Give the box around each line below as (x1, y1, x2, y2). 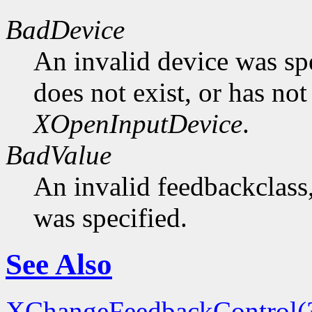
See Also (6, 247, 112, 281)
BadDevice (6, 15, 125, 45)
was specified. (33, 203, 187, 233)
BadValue (6, 140, 111, 171)
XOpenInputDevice (33, 109, 242, 139)
